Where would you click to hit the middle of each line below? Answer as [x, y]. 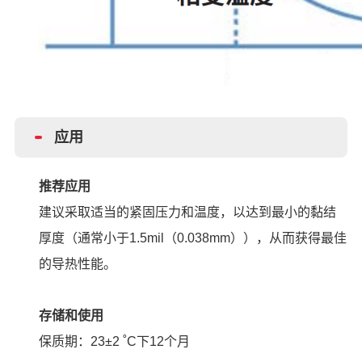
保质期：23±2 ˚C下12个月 [114, 341]
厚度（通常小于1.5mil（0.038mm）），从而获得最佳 [192, 238]
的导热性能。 [77, 263]
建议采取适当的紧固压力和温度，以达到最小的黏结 [187, 212]
